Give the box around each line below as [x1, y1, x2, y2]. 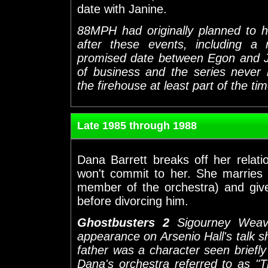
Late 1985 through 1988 [77, 119, 197, 132]
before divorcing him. [77, 194, 188, 208]
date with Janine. [77, 2, 167, 16]
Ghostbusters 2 [77, 215, 178, 229]
